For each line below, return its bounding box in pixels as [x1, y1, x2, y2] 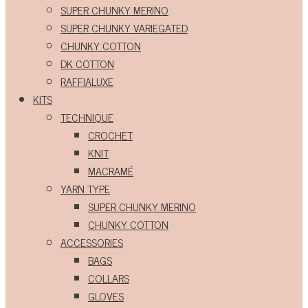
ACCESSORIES [60, 233, 123, 251]
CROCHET [88, 126, 133, 144]
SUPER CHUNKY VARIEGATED [60, 19, 188, 36]
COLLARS [88, 269, 129, 287]
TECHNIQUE [60, 108, 113, 126]
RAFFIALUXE [60, 72, 113, 90]
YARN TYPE [60, 179, 110, 197]
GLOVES [88, 287, 124, 305]
